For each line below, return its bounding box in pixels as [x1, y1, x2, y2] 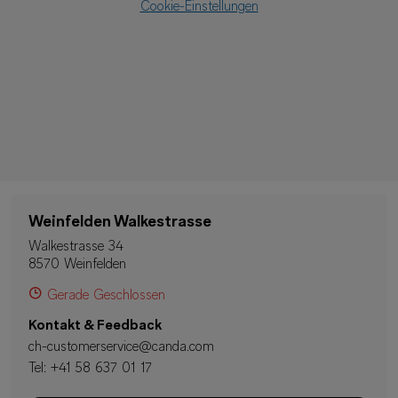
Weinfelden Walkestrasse [28, 214, 211, 231]
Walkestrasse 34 [28, 240, 123, 254]
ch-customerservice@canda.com [28, 340, 214, 354]
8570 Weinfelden [28, 258, 126, 272]
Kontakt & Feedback [28, 319, 162, 333]
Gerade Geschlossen [47, 289, 165, 303]
